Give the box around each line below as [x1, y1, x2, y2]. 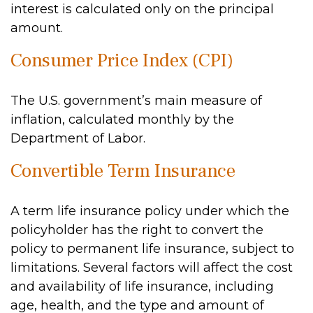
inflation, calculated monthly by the [10, 112, 234, 127]
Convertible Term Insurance [10, 159, 235, 183]
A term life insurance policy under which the [10, 203, 289, 219]
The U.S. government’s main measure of [10, 93, 262, 108]
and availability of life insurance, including [10, 279, 274, 294]
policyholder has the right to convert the [10, 222, 263, 238]
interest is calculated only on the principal [10, 1, 274, 17]
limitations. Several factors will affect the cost [10, 260, 293, 275]
